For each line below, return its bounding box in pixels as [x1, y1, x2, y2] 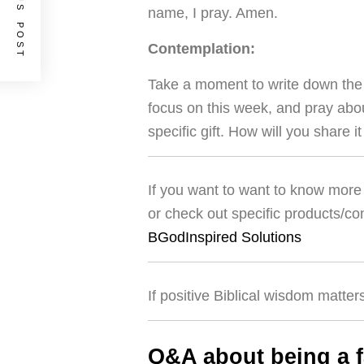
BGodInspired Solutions [148, 229, 301, 245]
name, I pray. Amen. [148, 5, 278, 21]
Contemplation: [148, 41, 255, 57]
